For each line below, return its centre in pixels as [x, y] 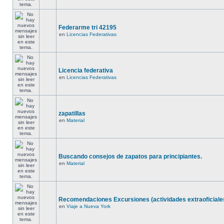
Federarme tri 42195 [87, 27]
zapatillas [72, 113]
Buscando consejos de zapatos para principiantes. [130, 156]
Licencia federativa [86, 70]
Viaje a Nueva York [88, 206]
